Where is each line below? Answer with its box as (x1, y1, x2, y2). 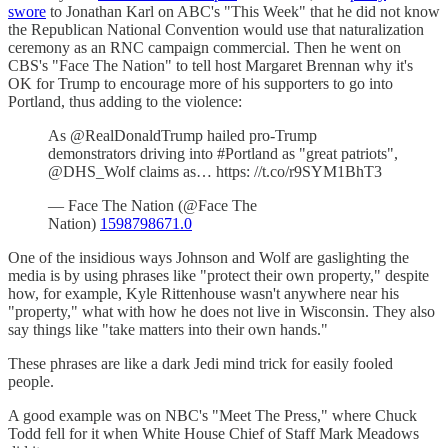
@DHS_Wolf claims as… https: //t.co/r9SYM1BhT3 (48, 162, 382, 180)
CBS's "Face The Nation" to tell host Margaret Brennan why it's (8, 56, 413, 74)
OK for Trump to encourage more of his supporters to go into (8, 74, 393, 92)
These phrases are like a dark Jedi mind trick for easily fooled (8, 354, 393, 372)
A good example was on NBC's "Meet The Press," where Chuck (8, 406, 417, 424)
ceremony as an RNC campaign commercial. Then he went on (8, 38, 401, 56)
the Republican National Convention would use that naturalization (8, 20, 424, 38)
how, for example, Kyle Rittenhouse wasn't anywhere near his (8, 284, 399, 302)
